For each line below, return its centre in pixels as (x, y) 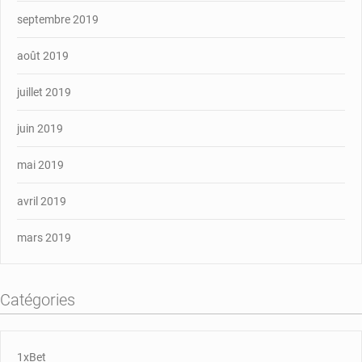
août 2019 (43, 55)
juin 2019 (40, 128)
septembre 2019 (58, 19)
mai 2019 (40, 164)
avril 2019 (42, 201)
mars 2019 (44, 237)
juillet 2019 (44, 92)
